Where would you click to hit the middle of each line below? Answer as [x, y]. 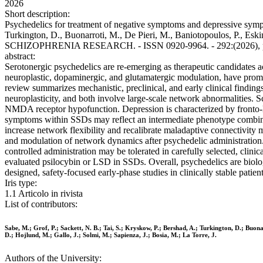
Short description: [37, 14]
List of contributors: [41, 204]
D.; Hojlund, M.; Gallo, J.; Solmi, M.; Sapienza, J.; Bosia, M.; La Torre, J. [111, 235]
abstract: [20, 56]
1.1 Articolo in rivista [44, 194]
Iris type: [21, 183]
